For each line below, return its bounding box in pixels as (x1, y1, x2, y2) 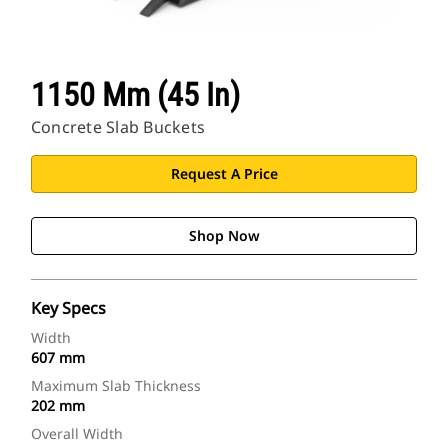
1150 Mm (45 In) (31, 76, 240, 115)
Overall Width (31, 424, 123, 444)
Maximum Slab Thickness (31, 376, 201, 396)
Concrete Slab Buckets (31, 116, 206, 139)
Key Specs (31, 297, 106, 320)
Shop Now (188, 226, 260, 246)
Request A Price (170, 164, 278, 184)
